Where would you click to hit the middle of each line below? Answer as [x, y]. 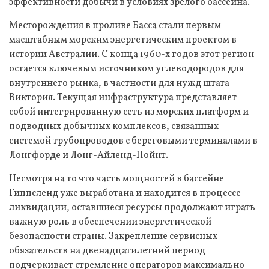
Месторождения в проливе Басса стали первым [115, 26]
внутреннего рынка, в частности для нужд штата [119, 83]
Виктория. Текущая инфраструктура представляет [123, 98]
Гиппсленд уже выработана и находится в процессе [125, 193]
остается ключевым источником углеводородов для [126, 69]
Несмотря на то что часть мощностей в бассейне [116, 179]
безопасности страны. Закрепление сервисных [113, 236]
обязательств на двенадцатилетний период [107, 251]
